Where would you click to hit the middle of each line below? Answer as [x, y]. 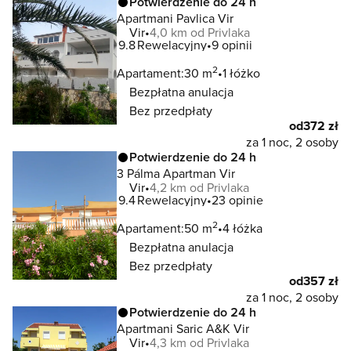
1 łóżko [241, 73]
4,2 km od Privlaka [199, 187]
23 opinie [237, 200]
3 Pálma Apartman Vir [176, 173]
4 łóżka [242, 228]
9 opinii [232, 45]
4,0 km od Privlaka [200, 32]
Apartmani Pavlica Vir [175, 18]
